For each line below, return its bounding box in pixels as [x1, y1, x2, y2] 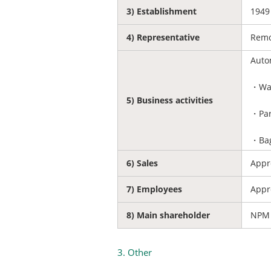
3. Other [117, 246, 152, 258]
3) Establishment [126, 5, 197, 17]
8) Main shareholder [126, 209, 210, 221]
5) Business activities [126, 94, 213, 106]
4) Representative [126, 31, 200, 43]
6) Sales [126, 157, 158, 169]
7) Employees [126, 183, 182, 195]
